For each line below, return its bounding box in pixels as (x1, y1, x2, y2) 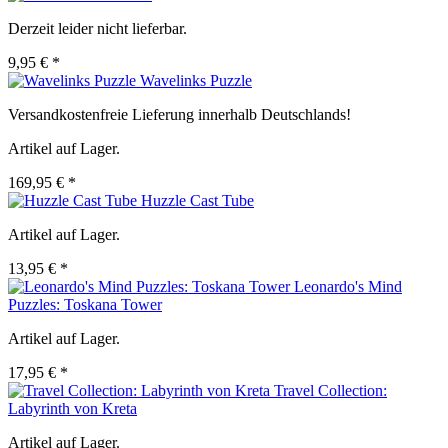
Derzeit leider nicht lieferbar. (8, 20, 187, 38)
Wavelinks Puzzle (140, 72, 252, 90)
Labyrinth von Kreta (8, 400, 137, 418)
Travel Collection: (274, 382, 387, 400)
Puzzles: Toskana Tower (8, 296, 162, 314)
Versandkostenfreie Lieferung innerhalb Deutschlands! (8, 106, 351, 124)
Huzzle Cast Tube (141, 192, 254, 210)
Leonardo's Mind (294, 278, 402, 296)
